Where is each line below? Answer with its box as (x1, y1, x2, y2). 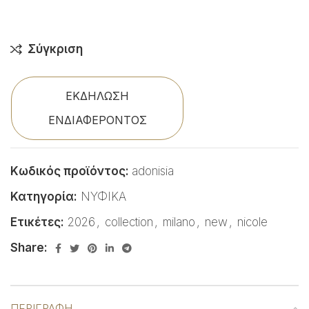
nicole (237, 215, 268, 230)
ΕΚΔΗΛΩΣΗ (66, 89, 129, 103)
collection (105, 215, 153, 230)
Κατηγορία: (10, 190, 77, 204)
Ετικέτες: (10, 215, 64, 230)
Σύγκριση (27, 42, 83, 57)
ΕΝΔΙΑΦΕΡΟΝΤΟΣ (48, 113, 147, 128)
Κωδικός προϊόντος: (10, 164, 132, 179)
